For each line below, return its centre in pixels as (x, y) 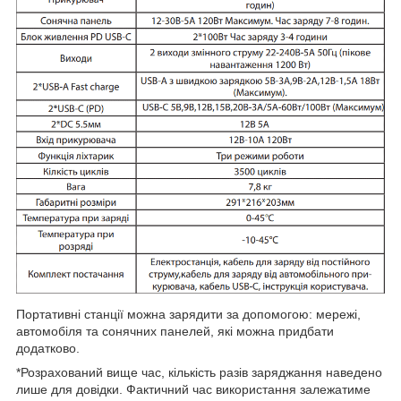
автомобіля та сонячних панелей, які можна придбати (175, 332)
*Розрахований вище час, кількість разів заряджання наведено (199, 373)
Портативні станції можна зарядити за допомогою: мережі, (188, 315)
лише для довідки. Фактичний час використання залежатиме (193, 390)
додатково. (48, 349)
